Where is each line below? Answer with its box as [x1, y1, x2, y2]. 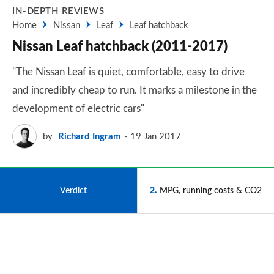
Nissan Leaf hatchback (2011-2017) [12, 40, 228, 53]
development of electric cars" [12, 103, 144, 114]
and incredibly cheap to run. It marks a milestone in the [12, 85, 257, 95]
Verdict [60, 186, 87, 195]
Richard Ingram [58, 131, 121, 141]
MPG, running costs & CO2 [160, 186, 262, 195]
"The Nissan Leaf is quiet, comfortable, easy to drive [12, 67, 245, 77]
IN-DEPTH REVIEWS [12, 7, 104, 16]
